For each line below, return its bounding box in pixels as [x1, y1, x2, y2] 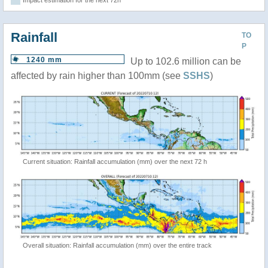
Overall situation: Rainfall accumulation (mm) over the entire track [23, 241, 212, 249]
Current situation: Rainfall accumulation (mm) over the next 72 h [23, 158, 207, 166]
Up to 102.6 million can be [130, 56, 241, 67]
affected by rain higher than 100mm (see [11, 71, 183, 81]
